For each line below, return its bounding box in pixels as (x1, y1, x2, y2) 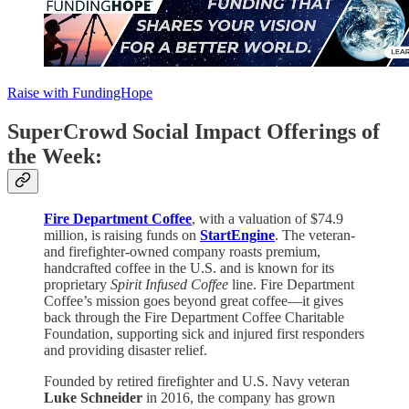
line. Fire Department (228, 277, 354, 293)
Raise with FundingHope (7, 84, 152, 100)
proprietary (44, 277, 110, 293)
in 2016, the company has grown (142, 390, 335, 406)
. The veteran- (275, 227, 355, 244)
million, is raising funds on (44, 227, 200, 244)
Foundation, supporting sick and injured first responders (44, 326, 364, 342)
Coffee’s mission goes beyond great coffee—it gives (44, 293, 343, 309)
